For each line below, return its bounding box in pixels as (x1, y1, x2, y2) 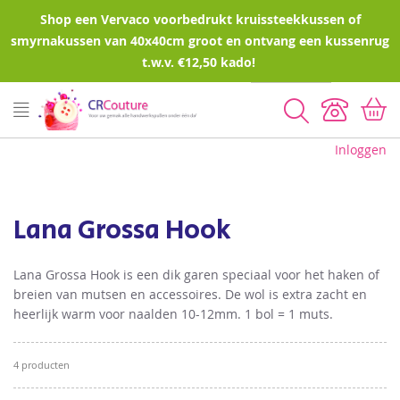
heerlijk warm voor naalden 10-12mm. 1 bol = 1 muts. (13, 305, 333, 322)
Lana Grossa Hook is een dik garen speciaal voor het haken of (13, 266, 379, 283)
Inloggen (335, 141, 387, 158)
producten (19, 358, 70, 371)
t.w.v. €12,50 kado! (141, 54, 259, 71)
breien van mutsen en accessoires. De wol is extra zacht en (13, 286, 367, 303)
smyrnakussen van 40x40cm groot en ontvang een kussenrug (11, 32, 389, 49)
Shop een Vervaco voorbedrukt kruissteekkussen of (39, 11, 361, 28)
